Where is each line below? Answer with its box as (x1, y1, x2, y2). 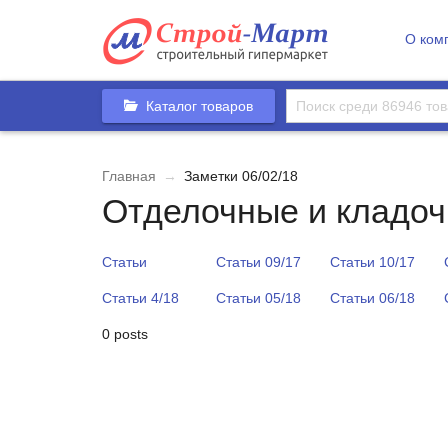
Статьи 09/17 (216, 254, 301, 270)
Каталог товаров (146, 98, 253, 114)
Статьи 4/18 (102, 290, 179, 306)
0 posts (102, 326, 148, 342)
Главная (102, 168, 156, 184)
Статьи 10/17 (330, 254, 415, 270)
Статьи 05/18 (216, 290, 301, 306)
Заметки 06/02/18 (180, 168, 298, 184)
